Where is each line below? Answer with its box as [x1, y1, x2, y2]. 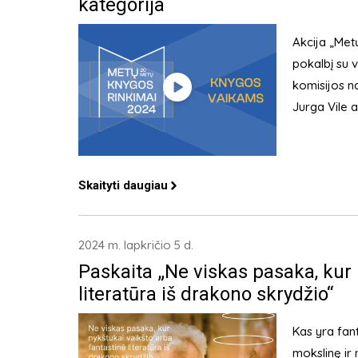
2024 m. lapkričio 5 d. [78, 237, 193, 253]
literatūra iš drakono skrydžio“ [78, 283, 333, 306]
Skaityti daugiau [78, 178, 168, 193]
